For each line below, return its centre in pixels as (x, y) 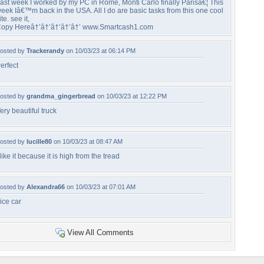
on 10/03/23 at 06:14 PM (100, 51)
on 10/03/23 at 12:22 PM (131, 96)
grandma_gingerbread (61, 96)
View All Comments (100, 232)
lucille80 (39, 141)
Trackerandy (45, 51)
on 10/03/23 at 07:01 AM (100, 187)
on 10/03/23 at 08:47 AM (87, 141)
